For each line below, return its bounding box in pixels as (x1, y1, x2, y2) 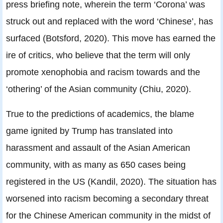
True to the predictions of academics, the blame (6, 108, 194, 119)
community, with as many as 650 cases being (6, 159, 186, 170)
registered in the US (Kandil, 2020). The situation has (6, 176, 217, 187)
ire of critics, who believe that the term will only (6, 49, 190, 60)
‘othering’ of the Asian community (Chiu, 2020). (6, 83, 191, 94)
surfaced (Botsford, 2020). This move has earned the (6, 32, 216, 43)
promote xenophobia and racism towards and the (6, 66, 200, 77)
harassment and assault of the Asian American (6, 142, 190, 153)
